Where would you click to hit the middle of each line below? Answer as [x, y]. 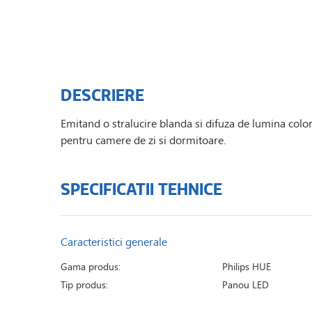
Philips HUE [247, 267]
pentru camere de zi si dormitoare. [143, 140]
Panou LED [246, 285]
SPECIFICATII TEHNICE [141, 189]
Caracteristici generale [114, 242]
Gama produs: [91, 267]
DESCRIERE [102, 95]
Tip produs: [84, 285]
